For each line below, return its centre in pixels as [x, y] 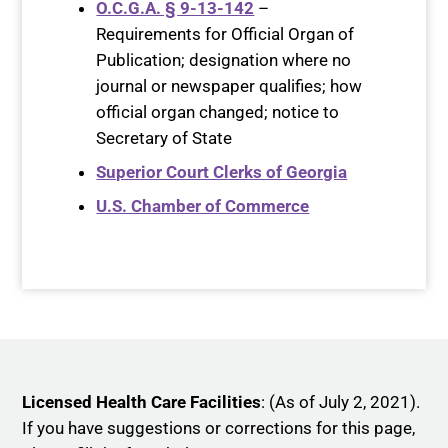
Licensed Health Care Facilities [142, 402]
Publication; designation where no [224, 60]
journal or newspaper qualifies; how [229, 86]
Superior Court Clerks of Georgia [222, 172]
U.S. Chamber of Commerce [203, 206]
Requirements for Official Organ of [225, 34]
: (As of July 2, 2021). [341, 402]
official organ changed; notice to [218, 112]
